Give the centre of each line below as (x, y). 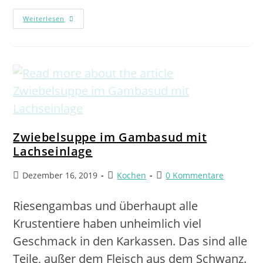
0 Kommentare (195, 175)
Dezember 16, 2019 (60, 175)
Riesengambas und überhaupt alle (106, 206)
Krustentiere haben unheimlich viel (107, 223)
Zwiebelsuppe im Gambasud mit (110, 137)
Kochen (132, 175)
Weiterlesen (44, 18)
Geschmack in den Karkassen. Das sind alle (130, 241)
